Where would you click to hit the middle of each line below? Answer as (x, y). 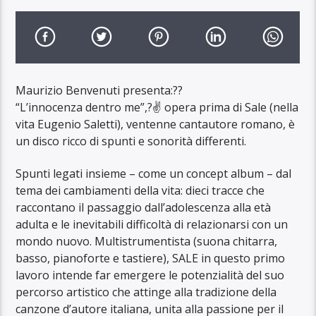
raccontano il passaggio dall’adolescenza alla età (144, 208)
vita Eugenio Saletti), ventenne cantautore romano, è (156, 124)
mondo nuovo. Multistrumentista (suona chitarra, (147, 242)
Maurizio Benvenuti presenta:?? (99, 90)
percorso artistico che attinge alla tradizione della (146, 292)
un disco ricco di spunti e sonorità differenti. (131, 141)
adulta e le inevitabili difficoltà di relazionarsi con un (152, 225)
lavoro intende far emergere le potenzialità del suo (150, 275)
